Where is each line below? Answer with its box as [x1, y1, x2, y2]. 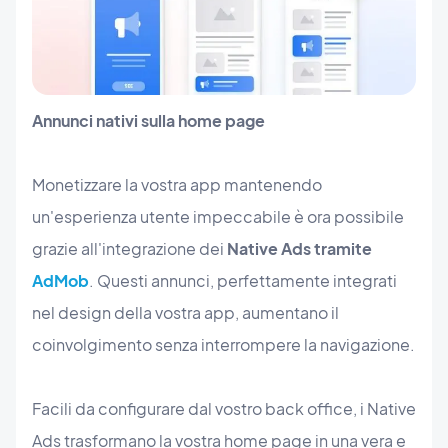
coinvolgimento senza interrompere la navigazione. [32, 334, 415, 356]
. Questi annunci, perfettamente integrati [89, 270, 397, 292]
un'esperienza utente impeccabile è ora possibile [32, 206, 404, 228]
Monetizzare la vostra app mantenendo [32, 174, 322, 196]
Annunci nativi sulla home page [32, 110, 265, 132]
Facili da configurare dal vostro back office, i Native [32, 398, 416, 420]
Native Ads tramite [227, 238, 372, 260]
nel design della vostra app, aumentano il [32, 302, 339, 324]
